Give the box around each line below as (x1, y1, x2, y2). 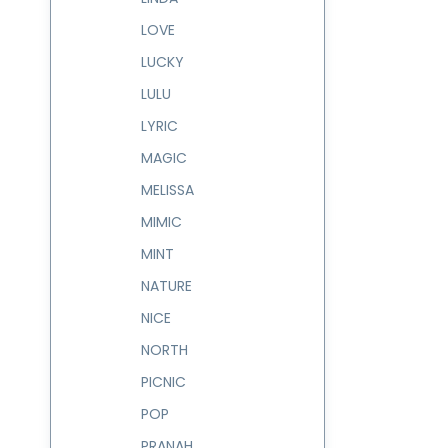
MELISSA (141, 180, 194, 200)
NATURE (141, 276, 192, 296)
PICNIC (141, 372, 186, 392)
